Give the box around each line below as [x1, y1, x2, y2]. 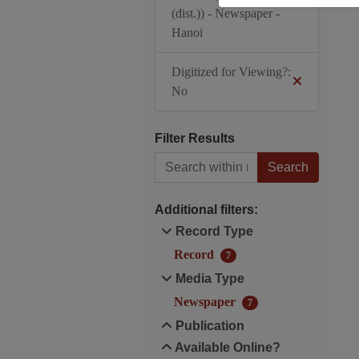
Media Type [171, 272, 244, 285]
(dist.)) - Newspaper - [171, 6, 280, 20]
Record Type [171, 224, 253, 238]
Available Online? [171, 341, 280, 354]
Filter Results [154, 131, 235, 145]
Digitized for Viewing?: [171, 65, 291, 79]
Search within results [95, 144, 214, 159]
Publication [171, 319, 244, 333]
